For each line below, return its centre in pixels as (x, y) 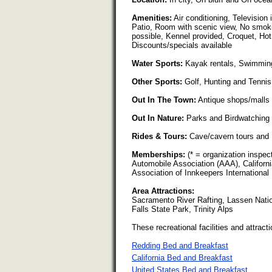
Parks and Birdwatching (227, 118)
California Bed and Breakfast (182, 258)
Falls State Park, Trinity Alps (182, 209)
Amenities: (152, 18)
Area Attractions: (163, 191)
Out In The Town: (164, 100)
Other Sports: (157, 82)
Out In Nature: (158, 118)
